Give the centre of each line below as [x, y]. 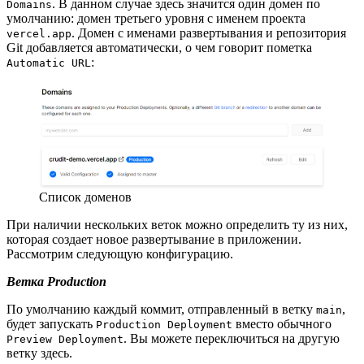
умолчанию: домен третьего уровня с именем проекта [156, 18]
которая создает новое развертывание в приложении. [154, 239]
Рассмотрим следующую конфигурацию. [120, 253]
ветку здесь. [41, 353]
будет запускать [51, 323]
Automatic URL [49, 63]
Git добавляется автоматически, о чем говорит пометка [159, 47]
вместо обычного [282, 323]
